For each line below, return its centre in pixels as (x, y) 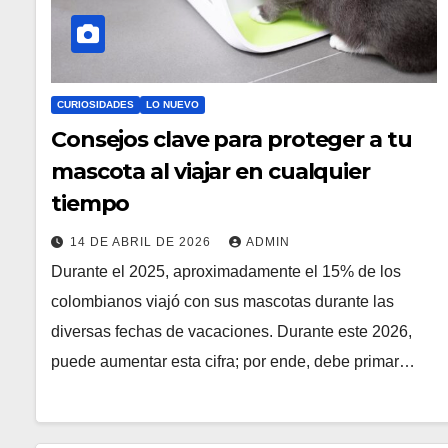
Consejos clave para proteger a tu (231, 139)
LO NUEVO (172, 104)
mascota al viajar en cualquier (210, 171)
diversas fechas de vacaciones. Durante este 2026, (231, 331)
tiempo (90, 203)
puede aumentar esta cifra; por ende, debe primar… (233, 361)
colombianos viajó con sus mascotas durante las (222, 301)
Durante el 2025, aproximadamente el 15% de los (226, 271)
